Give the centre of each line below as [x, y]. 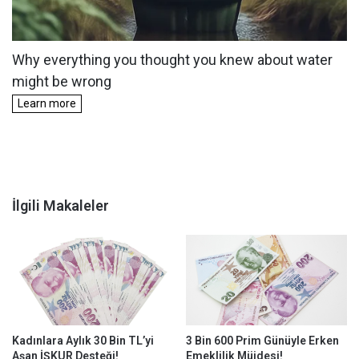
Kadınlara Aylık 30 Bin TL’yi [83, 341]
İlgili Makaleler [61, 205]
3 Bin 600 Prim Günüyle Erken [262, 341]
